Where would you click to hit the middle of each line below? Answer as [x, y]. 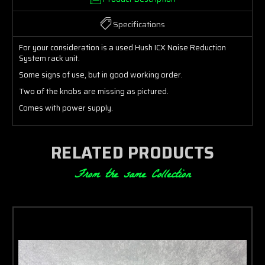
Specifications [139, 24]
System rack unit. [49, 58]
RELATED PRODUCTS [132, 152]
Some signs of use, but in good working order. [101, 75]
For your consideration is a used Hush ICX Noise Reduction [122, 47]
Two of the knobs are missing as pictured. [95, 91]
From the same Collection [132, 175]
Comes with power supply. [67, 108]
